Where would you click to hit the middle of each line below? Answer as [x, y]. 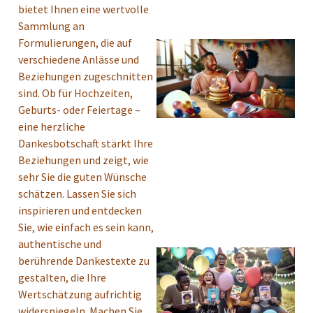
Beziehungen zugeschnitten [86, 77]
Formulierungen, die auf [75, 43]
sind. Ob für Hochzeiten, [75, 93]
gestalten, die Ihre [62, 278]
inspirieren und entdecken [80, 211]
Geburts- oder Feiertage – [79, 110]
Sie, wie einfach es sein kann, [86, 227]
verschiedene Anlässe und [79, 60]
